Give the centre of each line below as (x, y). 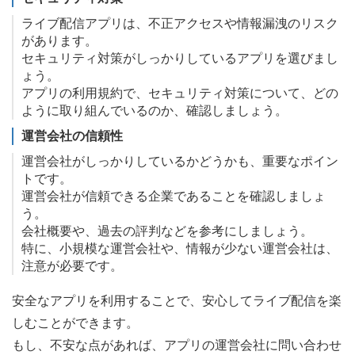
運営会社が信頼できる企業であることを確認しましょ (174, 197)
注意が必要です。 (72, 266)
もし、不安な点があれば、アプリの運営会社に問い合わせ (177, 345)
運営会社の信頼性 (72, 136)
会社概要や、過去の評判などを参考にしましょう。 (167, 231)
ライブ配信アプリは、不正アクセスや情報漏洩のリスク (180, 24)
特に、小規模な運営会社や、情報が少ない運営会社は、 (180, 249)
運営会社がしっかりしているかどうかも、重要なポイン (180, 162)
